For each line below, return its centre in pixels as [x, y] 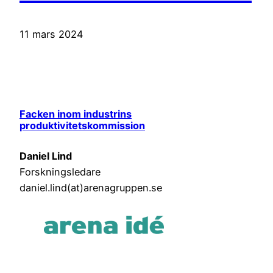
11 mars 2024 [51, 34]
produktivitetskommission [82, 125]
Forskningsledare [60, 172]
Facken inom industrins [76, 114]
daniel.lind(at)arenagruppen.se [91, 188]
